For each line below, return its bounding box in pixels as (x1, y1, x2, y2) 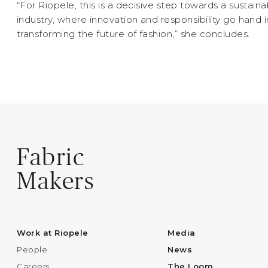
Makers (17, 167, 95, 195)
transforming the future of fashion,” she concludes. (17, 28, 250, 40)
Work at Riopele (17, 228, 89, 238)
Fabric (17, 144, 85, 171)
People (17, 245, 48, 255)
